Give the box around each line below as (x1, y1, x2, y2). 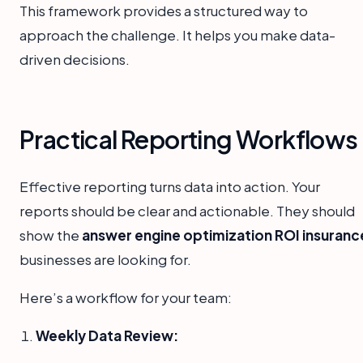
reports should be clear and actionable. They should (19, 201, 355, 220)
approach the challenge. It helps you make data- (19, 25, 335, 44)
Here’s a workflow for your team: (19, 288, 232, 306)
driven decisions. (19, 49, 130, 68)
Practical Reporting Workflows (19, 123, 358, 155)
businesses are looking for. (19, 250, 191, 268)
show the (19, 225, 82, 244)
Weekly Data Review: (36, 326, 178, 344)
